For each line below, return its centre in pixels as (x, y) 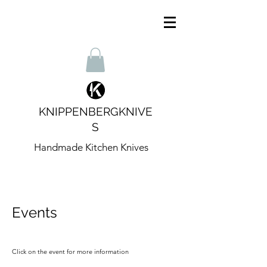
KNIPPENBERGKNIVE (95, 111)
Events (35, 212)
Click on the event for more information (70, 251)
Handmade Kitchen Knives (91, 147)
